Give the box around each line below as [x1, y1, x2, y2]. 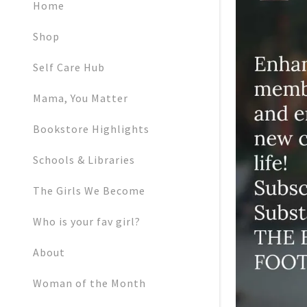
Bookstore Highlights [33, 122, 149, 136]
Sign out [252, 41, 291, 55]
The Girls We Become [33, 184, 145, 198]
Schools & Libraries [33, 153, 135, 167]
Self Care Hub [33, 60, 105, 75]
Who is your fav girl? [33, 214, 140, 229]
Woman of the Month [33, 276, 146, 291]
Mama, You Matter [33, 91, 128, 106]
